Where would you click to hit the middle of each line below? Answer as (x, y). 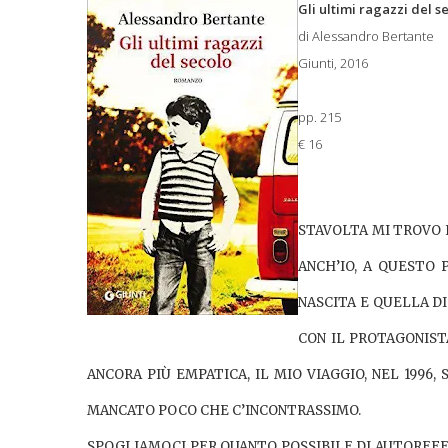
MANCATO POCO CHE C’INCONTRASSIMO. (224, 410)
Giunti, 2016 (333, 62)
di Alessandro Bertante (366, 35)
